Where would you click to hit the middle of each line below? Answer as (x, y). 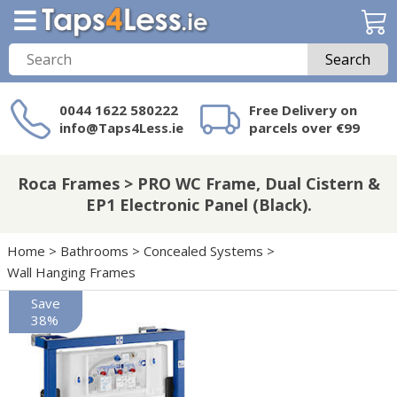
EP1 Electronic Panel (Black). (198, 205)
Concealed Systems (203, 251)
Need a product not (221, 163)
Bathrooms (94, 251)
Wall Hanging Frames (71, 272)
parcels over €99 (304, 127)
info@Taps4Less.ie (121, 127)
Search (348, 59)
